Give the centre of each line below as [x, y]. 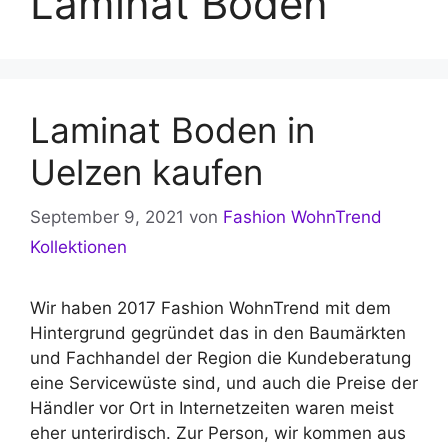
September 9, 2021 [107, 216]
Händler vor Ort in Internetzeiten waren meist [212, 407]
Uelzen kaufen [146, 172]
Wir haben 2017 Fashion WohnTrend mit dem [210, 307]
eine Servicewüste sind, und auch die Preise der [224, 382]
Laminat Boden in [172, 130]
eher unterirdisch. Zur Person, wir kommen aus [218, 432]
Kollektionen [78, 246]
